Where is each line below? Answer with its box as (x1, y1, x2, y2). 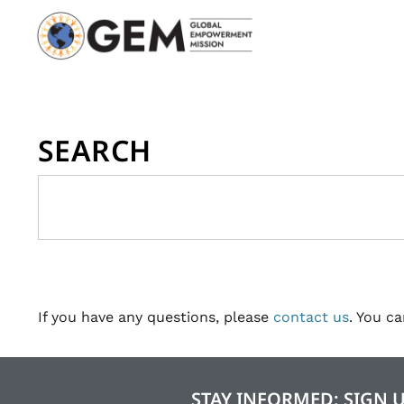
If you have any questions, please (38, 308, 273, 326)
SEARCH (38, 131, 151, 170)
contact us (273, 308, 349, 326)
